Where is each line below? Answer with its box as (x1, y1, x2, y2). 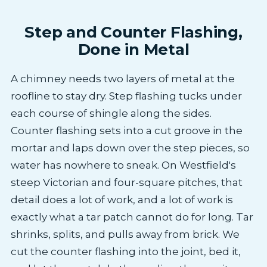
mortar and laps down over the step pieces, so (10, 141, 250, 154)
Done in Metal (77, 39, 190, 59)
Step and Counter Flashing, (24, 22, 243, 42)
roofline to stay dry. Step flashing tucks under (10, 89, 242, 102)
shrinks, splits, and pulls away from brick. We (10, 228, 240, 240)
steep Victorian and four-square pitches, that (10, 176, 243, 188)
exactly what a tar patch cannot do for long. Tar (10, 210, 253, 223)
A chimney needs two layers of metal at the (10, 72, 235, 85)
